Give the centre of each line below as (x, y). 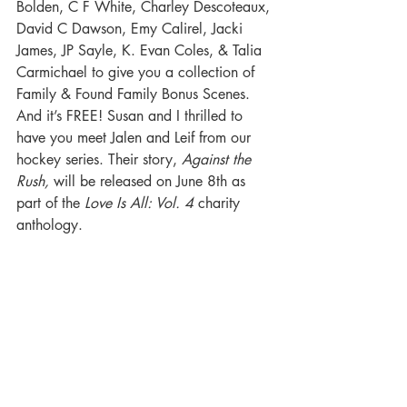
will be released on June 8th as (149, 181)
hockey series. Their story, (99, 159)
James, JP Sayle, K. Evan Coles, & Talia (141, 50)
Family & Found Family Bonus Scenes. (135, 94)
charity (221, 203)
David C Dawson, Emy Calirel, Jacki (132, 29)
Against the (218, 159)
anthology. (52, 225)
